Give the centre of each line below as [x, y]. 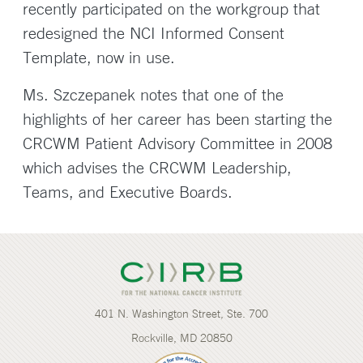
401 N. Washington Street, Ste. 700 [181, 314]
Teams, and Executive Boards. [128, 192]
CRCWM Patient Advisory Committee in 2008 [177, 143]
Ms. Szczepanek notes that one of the [153, 94]
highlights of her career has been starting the [177, 119]
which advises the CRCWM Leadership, [157, 167]
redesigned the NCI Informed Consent [154, 33]
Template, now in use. [99, 57]
